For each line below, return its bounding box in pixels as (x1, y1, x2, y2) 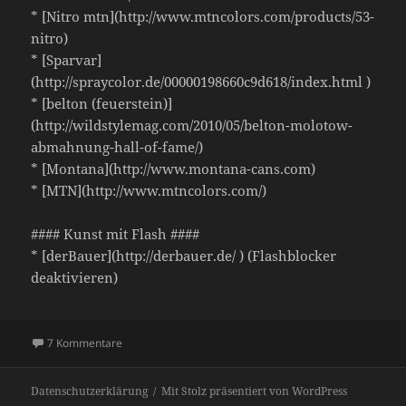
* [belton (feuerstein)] (31, 94, 173, 113)
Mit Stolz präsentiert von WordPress (161, 383, 348, 400)
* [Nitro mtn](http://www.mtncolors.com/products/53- (31, 7, 375, 26)
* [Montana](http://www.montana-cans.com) (31, 159, 316, 179)
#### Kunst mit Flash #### (31, 225, 200, 244)
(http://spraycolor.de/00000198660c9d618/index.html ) (31, 72, 372, 92)
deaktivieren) (31, 268, 119, 287)
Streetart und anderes (121, 350, 234, 366)
